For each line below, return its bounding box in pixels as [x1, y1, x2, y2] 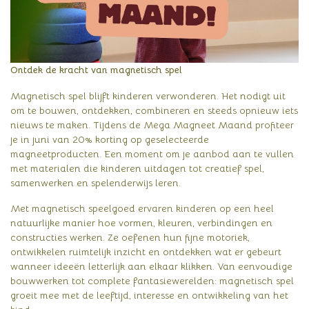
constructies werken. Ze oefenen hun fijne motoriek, [10, 231, 250, 244]
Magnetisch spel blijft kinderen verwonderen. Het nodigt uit [10, 89, 286, 102]
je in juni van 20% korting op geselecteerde [10, 132, 209, 146]
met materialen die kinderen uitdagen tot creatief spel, [10, 161, 264, 175]
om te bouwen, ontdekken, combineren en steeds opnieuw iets [10, 103, 298, 117]
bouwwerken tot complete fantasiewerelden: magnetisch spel [10, 275, 294, 288]
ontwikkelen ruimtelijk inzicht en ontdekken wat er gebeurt [10, 246, 281, 259]
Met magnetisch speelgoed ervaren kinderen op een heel [10, 202, 274, 215]
